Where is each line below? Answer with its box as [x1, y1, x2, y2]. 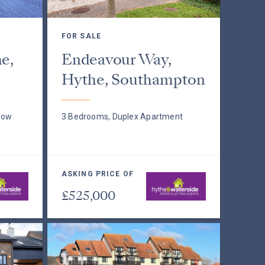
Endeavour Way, [61, 49, 172, 70]
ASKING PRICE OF [61, 170, 134, 178]
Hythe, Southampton [61, 69, 205, 90]
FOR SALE [61, 32, 101, 40]
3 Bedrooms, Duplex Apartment [61, 112, 183, 121]
